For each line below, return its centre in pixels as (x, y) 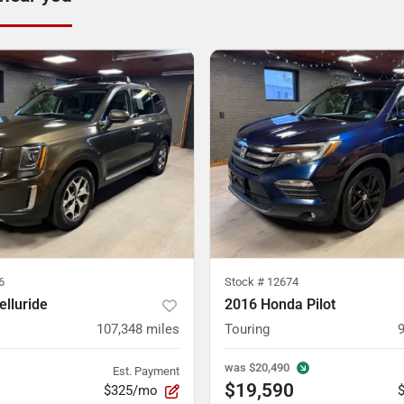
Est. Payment (146, 371)
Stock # (246, 282)
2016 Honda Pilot (280, 304)
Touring (247, 329)
